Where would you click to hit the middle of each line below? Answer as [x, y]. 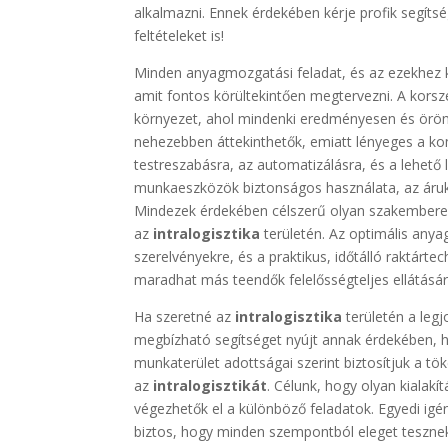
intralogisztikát [210, 386]
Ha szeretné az [185, 317]
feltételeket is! [179, 36]
